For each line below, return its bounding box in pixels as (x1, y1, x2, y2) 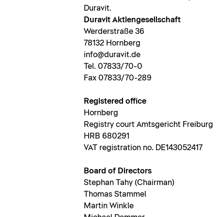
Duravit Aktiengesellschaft (83, 16, 181, 24)
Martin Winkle (83, 202, 134, 210)
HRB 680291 (83, 132, 129, 140)
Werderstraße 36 (83, 28, 144, 36)
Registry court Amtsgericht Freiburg (83, 121, 213, 129)
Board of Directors (83, 167, 152, 175)
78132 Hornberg (83, 39, 140, 47)
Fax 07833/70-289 (83, 74, 152, 82)
